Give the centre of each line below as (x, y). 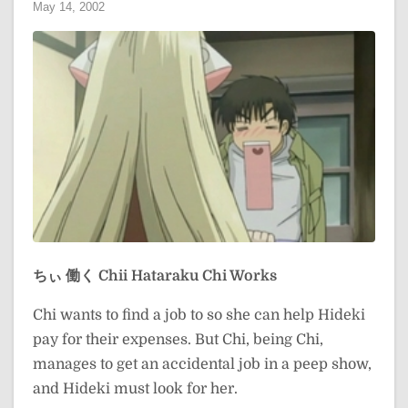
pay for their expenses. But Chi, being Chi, (178, 339)
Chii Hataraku (148, 275)
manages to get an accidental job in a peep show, (202, 364)
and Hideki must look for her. (135, 388)
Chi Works (240, 275)
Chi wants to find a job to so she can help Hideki (199, 315)
